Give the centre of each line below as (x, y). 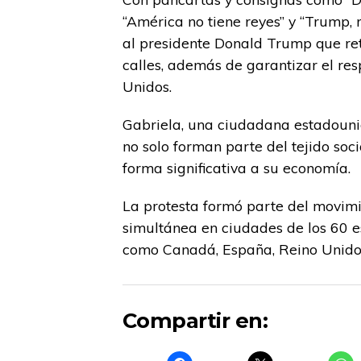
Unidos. (147, 86)
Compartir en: (195, 320)
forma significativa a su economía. (237, 168)
